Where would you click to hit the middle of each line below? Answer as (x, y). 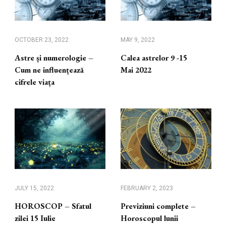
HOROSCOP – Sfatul (53, 206)
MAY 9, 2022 (138, 40)
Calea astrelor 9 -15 (154, 58)
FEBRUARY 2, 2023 (147, 188)
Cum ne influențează (49, 70)
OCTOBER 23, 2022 (42, 40)
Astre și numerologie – (54, 58)
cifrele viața (35, 82)
